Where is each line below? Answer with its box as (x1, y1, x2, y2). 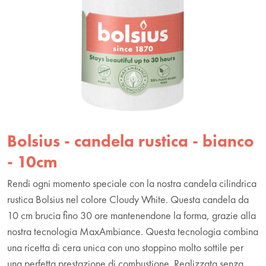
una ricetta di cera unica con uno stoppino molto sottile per (7, 240, 243, 254)
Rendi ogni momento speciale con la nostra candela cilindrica (7, 176, 256, 190)
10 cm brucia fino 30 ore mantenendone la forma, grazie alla (7, 208, 256, 222)
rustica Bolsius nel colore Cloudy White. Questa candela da (7, 192, 249, 206)
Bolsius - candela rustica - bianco (7, 130, 254, 151)
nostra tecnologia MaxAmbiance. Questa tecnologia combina (7, 224, 258, 238)
